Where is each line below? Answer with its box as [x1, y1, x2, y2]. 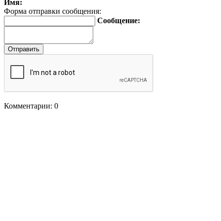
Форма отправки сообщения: [4, 7, 101, 15]
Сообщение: [97, 16, 140, 25]
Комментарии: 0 [4, 102, 58, 110]
